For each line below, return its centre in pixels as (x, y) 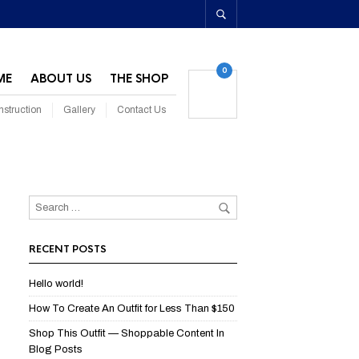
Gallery (79, 110)
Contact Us (141, 110)
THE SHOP (139, 79)
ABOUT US (61, 79)
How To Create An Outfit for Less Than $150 (132, 309)
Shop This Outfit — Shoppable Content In (127, 333)
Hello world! (56, 284)
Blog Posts (56, 349)
